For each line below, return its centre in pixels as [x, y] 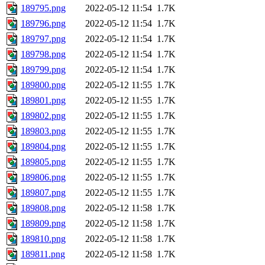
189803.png [43, 131]
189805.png [43, 162]
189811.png [43, 254]
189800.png [43, 85]
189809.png [43, 224]
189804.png [43, 147]
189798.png [43, 54]
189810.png [43, 239]
